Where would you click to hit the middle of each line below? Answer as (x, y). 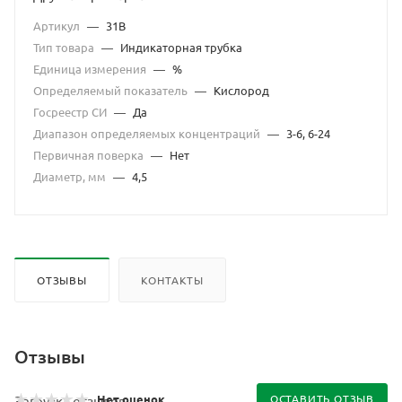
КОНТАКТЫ (172, 280)
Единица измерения (91, 69)
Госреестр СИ (71, 112)
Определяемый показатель (112, 90)
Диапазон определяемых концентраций (148, 133)
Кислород (241, 90)
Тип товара (65, 47)
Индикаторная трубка (181, 47)
